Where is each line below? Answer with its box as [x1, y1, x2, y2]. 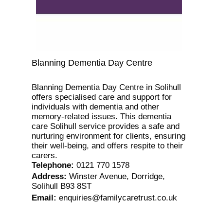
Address [31, 172, 64, 182]
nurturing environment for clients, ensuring [31, 131, 185, 141]
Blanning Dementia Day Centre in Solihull [31, 83, 181, 92]
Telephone [31, 161, 71, 170]
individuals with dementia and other [31, 102, 159, 112]
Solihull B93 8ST [31, 182, 91, 191]
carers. [31, 151, 57, 161]
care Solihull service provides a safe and [31, 122, 180, 131]
